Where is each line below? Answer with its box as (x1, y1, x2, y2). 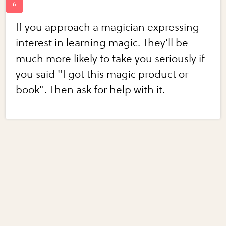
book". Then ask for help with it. (16, 84, 165, 97)
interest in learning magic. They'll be (16, 37, 189, 50)
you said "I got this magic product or (16, 68, 189, 81)
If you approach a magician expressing (16, 21, 200, 34)
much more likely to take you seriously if (16, 52, 205, 66)
